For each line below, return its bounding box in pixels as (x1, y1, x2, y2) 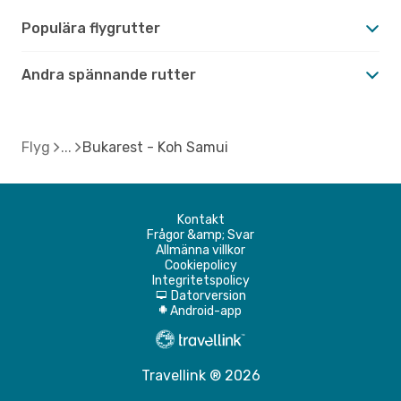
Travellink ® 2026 (141, 366, 260, 384)
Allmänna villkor (156, 242, 245, 258)
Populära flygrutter (21, 19, 160, 37)
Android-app (170, 303, 242, 319)
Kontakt (176, 211, 225, 227)
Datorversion (170, 287, 246, 303)
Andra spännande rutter (21, 65, 196, 83)
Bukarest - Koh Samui (82, 138, 228, 156)
